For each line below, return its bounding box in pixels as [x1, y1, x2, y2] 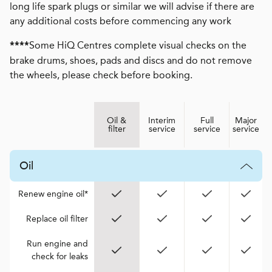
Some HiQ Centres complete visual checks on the [29, 39, 246, 51]
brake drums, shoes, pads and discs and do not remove [10, 55, 252, 66]
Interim [148, 115, 175, 126]
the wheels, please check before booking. [10, 69, 192, 81]
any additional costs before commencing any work [10, 15, 231, 27]
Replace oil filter [26, 214, 88, 224]
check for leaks [32, 251, 88, 262]
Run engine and [27, 239, 88, 249]
